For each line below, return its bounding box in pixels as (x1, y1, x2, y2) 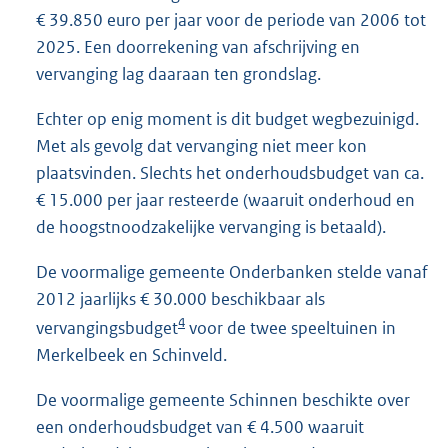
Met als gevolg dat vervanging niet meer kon (36, 134, 367, 157)
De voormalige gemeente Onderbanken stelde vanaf (36, 260, 428, 283)
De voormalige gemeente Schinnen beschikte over (36, 388, 410, 411)
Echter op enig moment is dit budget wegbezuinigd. (36, 107, 419, 130)
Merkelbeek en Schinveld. (36, 343, 227, 366)
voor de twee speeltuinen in (185, 316, 396, 339)
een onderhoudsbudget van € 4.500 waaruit (36, 415, 364, 438)
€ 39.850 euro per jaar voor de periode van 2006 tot (36, 8, 426, 31)
